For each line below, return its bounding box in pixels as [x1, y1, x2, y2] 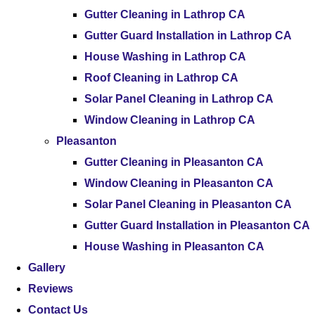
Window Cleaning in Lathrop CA [84, 114, 255, 126]
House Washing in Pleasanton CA [84, 240, 264, 252]
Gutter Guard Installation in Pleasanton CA [84, 219, 310, 231]
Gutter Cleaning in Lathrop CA [84, 8, 245, 20]
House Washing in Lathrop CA [84, 51, 246, 63]
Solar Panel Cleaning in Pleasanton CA [84, 198, 292, 210]
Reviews [28, 283, 73, 295]
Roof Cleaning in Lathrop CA [84, 72, 238, 84]
